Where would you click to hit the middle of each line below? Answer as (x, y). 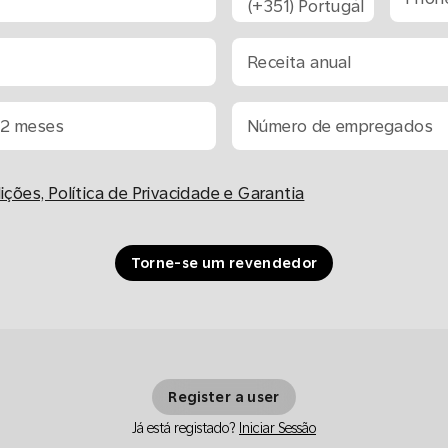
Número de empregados (340, 126)
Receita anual (300, 62)
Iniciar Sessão (277, 428)
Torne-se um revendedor (224, 263)
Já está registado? (184, 428)
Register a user (224, 397)
